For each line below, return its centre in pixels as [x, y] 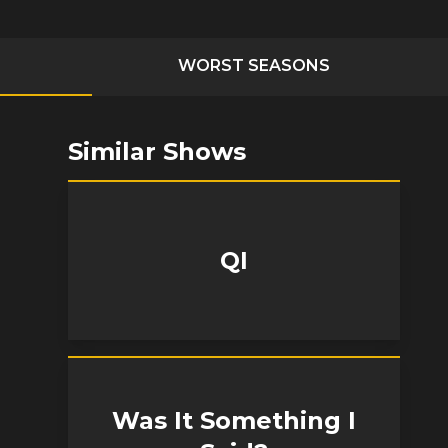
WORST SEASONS [254, 65]
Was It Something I [234, 420]
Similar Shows [157, 151]
